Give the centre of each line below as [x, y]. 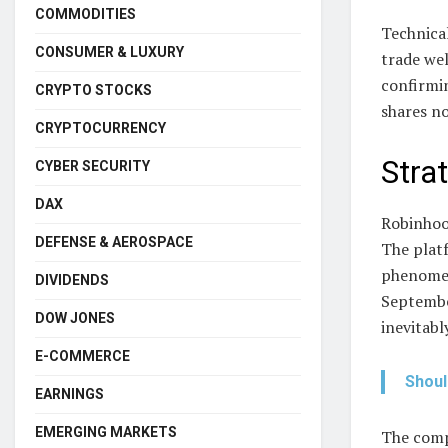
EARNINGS [69, 393]
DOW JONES [75, 317]
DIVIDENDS [72, 279]
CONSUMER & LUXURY [109, 51]
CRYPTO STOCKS [93, 89]
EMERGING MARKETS [106, 431]
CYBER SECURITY [92, 165]
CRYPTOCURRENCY [100, 127]
